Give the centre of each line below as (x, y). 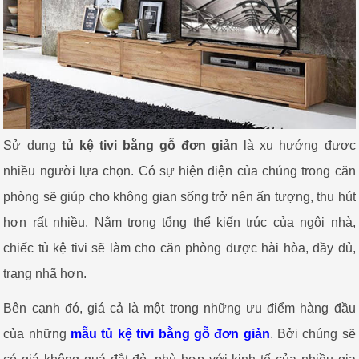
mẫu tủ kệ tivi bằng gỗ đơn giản (170, 333)
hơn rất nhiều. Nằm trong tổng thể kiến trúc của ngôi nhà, (179, 222)
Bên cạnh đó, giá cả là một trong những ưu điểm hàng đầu (179, 308)
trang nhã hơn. (45, 273)
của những (37, 333)
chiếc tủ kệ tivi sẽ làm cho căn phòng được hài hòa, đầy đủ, (179, 248)
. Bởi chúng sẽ (313, 333)
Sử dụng (32, 145)
